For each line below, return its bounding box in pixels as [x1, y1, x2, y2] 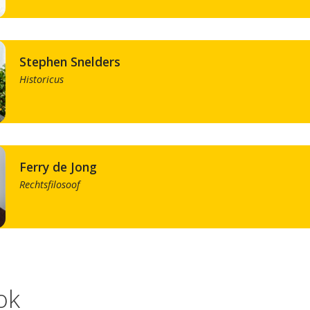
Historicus [19, 73, 64, 86]
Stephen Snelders [26, 53, 120, 71]
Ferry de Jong [26, 158, 97, 176]
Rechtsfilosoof [19, 178, 80, 192]
